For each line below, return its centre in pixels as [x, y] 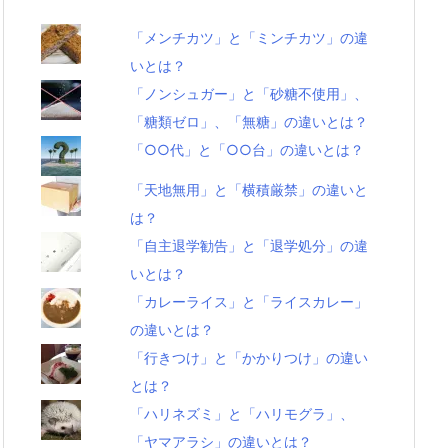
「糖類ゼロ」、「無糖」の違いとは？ [249, 121]
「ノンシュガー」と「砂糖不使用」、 [249, 93]
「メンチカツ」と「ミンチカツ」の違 [249, 37]
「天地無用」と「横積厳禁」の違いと [249, 189]
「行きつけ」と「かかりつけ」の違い [249, 357]
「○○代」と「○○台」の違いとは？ [247, 149]
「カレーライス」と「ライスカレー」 [249, 301]
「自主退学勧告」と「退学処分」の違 [249, 245]
